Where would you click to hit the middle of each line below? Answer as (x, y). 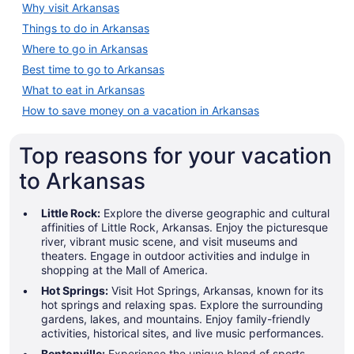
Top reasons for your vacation (175, 155)
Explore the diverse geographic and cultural (215, 213)
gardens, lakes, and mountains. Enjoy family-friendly (176, 318)
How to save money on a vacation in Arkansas (141, 110)
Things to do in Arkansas (86, 28)
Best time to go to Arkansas (93, 69)
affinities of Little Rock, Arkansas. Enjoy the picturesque (185, 227)
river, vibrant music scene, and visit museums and (169, 241)
